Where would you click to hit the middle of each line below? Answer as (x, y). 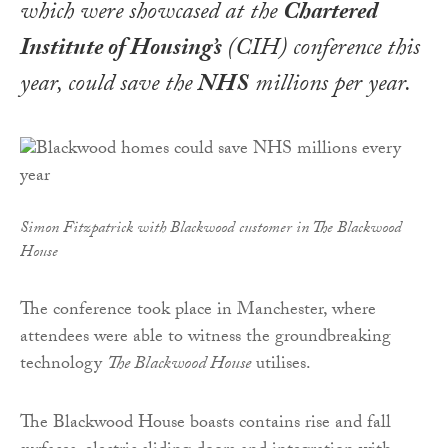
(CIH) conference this (323, 50)
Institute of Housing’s (123, 50)
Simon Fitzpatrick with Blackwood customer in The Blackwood (211, 229)
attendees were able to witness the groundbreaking (205, 338)
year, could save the (109, 86)
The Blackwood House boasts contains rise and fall (205, 424)
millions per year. (330, 86)
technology (63, 365)
